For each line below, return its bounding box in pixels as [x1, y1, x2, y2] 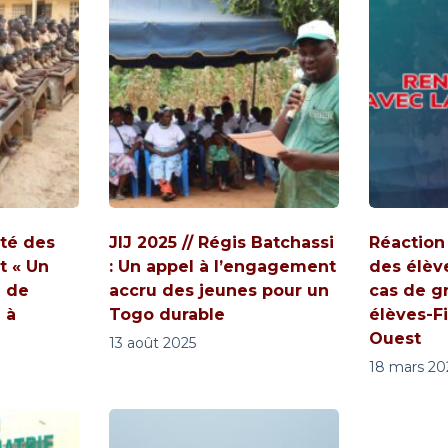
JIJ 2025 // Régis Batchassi [109, 232, 334, 252]
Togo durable [109, 304, 225, 324]
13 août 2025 [109, 333, 196, 352]
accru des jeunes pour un [109, 280, 329, 300]
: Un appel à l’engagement [109, 256, 336, 276]
